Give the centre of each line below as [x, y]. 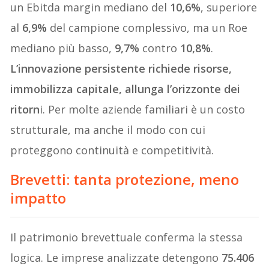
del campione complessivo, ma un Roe [147, 27]
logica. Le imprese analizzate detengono [116, 257]
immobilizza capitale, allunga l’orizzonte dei [125, 89]
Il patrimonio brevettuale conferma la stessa [127, 237]
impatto [38, 198]
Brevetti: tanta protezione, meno [125, 179]
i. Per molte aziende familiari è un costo [143, 109]
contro [160, 48]
